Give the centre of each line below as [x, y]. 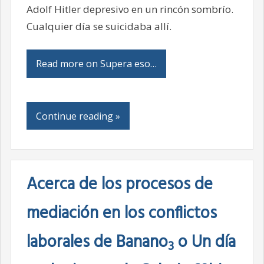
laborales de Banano [97, 243]
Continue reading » [78, 116]
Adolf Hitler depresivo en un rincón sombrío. [130, 9]
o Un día [204, 243]
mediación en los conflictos [121, 214]
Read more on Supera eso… [96, 63]
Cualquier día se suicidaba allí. [99, 26]
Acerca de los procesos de [119, 185]
